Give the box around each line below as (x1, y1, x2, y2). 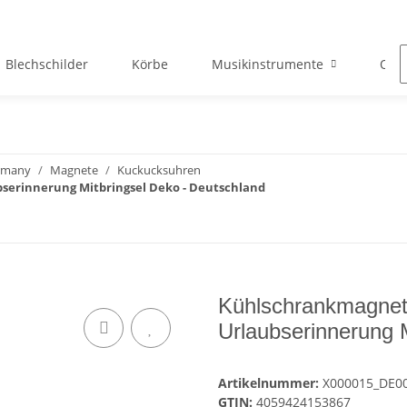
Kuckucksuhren (117, 162, 201, 179)
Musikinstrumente (211, 55, 323, 74)
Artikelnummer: (218, 374, 323, 392)
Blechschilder (5, 55, 88, 74)
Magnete (50, 162, 98, 179)
